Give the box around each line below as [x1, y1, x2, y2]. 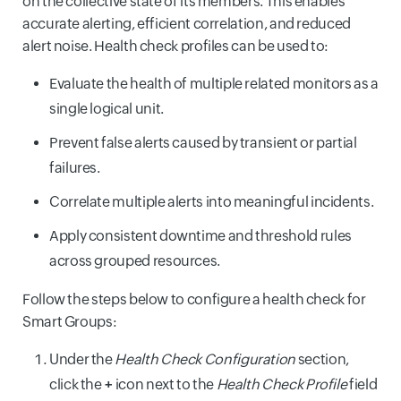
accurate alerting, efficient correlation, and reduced [22, 14, 351, 32]
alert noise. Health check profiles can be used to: [22, 37, 329, 55]
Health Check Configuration [115, 350, 298, 368]
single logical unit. [49, 99, 164, 117]
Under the [49, 350, 115, 368]
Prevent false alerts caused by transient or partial [49, 133, 357, 151]
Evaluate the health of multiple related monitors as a [49, 74, 379, 92]
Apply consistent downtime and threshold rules [49, 226, 352, 244]
